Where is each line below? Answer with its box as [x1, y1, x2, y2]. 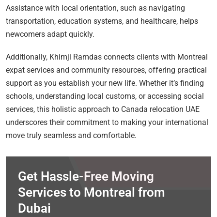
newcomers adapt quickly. [6, 29, 94, 39]
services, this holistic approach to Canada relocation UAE [6, 104, 200, 114]
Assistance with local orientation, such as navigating [6, 3, 185, 13]
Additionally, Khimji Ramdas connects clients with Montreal [6, 52, 208, 62]
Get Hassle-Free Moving [18, 169, 154, 184]
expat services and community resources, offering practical [6, 65, 207, 75]
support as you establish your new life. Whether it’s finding [6, 78, 204, 88]
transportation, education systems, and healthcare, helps [6, 16, 198, 26]
